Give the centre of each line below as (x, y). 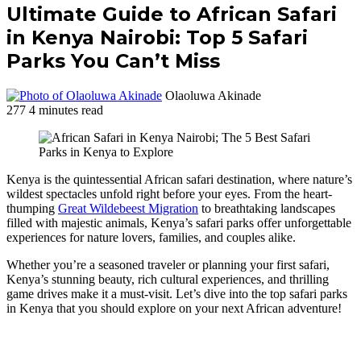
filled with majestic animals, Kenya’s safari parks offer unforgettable (179, 222)
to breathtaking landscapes (267, 208)
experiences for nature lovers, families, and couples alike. (151, 237)
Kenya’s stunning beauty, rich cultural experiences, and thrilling (168, 279)
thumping (32, 208)
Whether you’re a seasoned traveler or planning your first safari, (168, 264)
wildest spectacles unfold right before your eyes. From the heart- (169, 193)
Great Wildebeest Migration (128, 208)
